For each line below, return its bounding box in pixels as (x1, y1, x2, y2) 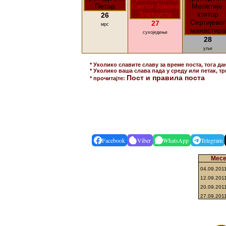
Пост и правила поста (127, 74, 205, 82)
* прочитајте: (90, 75, 127, 81)
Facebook (102, 136, 125, 144)
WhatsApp (163, 136, 189, 144)
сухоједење (143, 30, 167, 35)
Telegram (201, 136, 222, 144)
